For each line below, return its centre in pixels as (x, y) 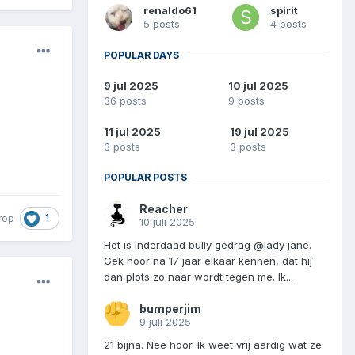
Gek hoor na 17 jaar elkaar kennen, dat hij (208, 261)
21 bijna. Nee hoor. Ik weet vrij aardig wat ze (213, 345)
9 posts (246, 101)
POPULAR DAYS (141, 55)
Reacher (164, 209)
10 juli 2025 (167, 222)
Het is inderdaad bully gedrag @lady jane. (208, 245)
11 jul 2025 (132, 132)
